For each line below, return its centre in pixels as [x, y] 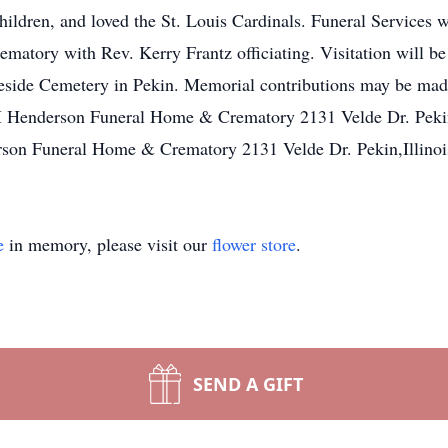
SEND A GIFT [248, 384]
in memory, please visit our [108, 244]
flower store [254, 244]
